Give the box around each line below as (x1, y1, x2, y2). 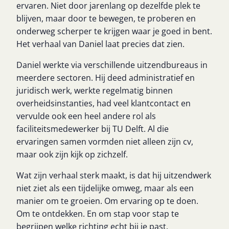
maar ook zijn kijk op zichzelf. (16, 149, 128, 160)
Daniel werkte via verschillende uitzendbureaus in (16, 59, 208, 71)
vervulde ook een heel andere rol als (16, 110, 156, 122)
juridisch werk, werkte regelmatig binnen (16, 85, 173, 96)
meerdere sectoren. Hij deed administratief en (16, 72, 195, 83)
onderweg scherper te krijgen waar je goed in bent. (16, 26, 212, 37)
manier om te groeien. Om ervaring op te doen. (16, 195, 198, 207)
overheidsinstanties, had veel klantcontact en (16, 98, 191, 109)
